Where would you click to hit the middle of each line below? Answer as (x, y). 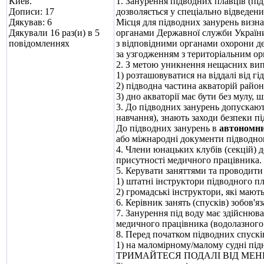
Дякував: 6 (30, 22)
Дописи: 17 (32, 11)
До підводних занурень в (168, 128)
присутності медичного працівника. (189, 160)
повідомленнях (39, 43)
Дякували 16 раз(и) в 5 (54, 33)
